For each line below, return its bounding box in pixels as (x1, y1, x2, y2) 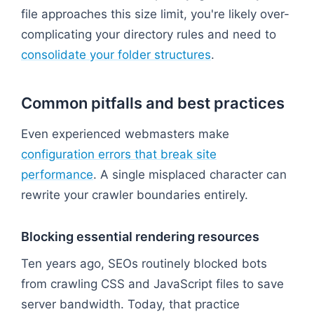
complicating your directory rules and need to (21, 27, 276, 41)
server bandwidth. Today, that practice (21, 296, 240, 311)
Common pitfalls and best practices (21, 93, 285, 112)
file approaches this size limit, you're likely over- (21, 6, 289, 21)
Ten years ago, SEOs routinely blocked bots (21, 256, 267, 271)
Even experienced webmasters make (21, 126, 229, 141)
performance (21, 167, 93, 182)
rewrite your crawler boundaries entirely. (21, 187, 248, 202)
